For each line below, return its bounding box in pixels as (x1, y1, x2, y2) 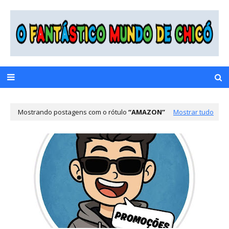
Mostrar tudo (173, 107, 214, 117)
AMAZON (131, 107, 162, 117)
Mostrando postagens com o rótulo (18, 107, 128, 117)
